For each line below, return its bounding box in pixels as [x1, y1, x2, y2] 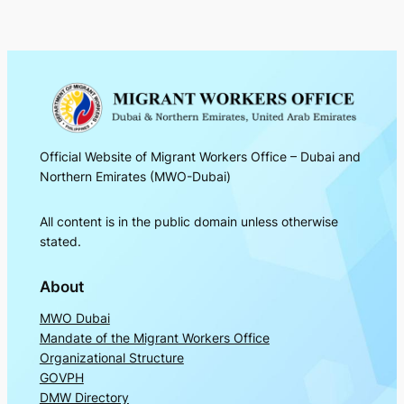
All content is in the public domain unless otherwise [39, 214, 338, 230]
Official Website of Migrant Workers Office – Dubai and [39, 148, 361, 164]
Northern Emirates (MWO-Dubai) [39, 168, 231, 184]
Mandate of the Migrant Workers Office [39, 329, 270, 345]
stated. [39, 234, 81, 250]
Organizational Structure [39, 349, 184, 365]
